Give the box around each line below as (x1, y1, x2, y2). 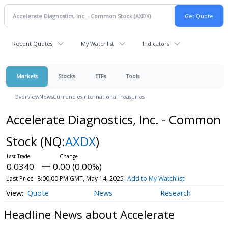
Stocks (58, 72, 75, 80)
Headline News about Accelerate (4, 206, 175, 222)
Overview (14, 93, 39, 100)
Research (160, 188, 191, 198)
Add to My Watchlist (127, 174, 184, 183)
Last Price (6, 174, 34, 183)
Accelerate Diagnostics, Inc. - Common (6, 111, 221, 128)
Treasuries (118, 93, 145, 100)
